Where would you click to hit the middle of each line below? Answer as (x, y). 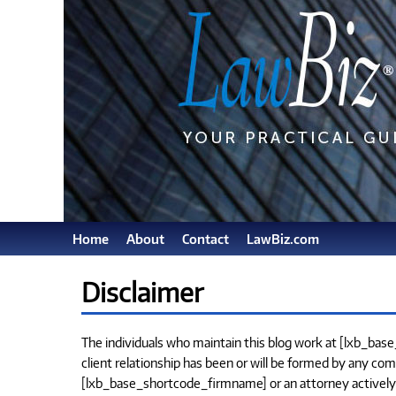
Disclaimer (142, 292)
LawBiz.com (283, 239)
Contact (206, 239)
